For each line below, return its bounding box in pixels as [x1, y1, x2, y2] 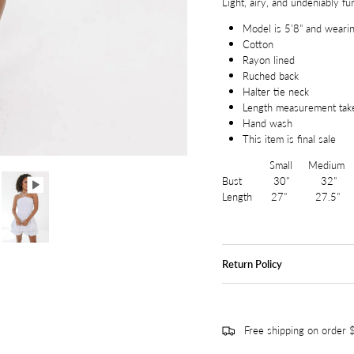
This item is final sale [242, 131, 336, 147]
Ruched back [242, 68, 299, 84]
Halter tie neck [242, 84, 309, 100]
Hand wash [242, 115, 292, 131]
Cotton [242, 36, 273, 52]
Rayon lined [242, 52, 295, 68]
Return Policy [221, 258, 282, 271]
